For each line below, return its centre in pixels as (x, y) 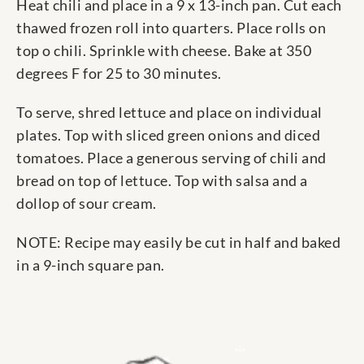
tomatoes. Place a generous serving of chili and (171, 158)
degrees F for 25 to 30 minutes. (119, 74)
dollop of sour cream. (87, 204)
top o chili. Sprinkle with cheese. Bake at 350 (164, 51)
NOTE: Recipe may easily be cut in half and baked (178, 243)
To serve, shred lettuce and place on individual (169, 113)
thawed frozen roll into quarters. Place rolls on (171, 28)
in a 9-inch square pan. (91, 265)
